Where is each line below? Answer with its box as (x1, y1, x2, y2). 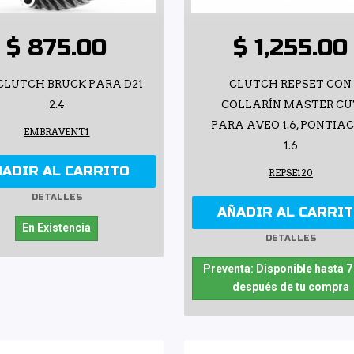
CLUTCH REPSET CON (229, 77, 352, 90)
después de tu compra (232, 280, 349, 293)
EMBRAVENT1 (24, 126, 90, 137)
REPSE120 (268, 167, 313, 179)
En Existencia (22, 220, 92, 234)
